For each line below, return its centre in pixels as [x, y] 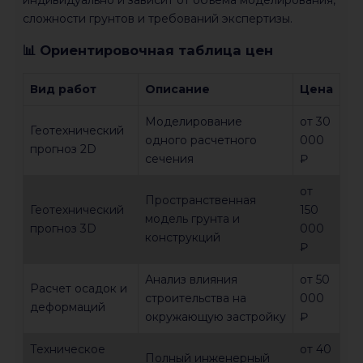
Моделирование [194, 122]
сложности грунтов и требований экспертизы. [158, 18]
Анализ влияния [191, 280]
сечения [169, 159]
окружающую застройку [216, 317]
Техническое [68, 350]
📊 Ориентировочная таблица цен [148, 50]
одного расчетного [201, 141]
